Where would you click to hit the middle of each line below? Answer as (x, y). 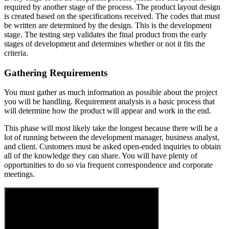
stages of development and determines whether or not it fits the (105, 43)
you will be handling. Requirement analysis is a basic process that (109, 102)
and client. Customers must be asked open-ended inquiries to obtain (112, 147)
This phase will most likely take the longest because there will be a (111, 128)
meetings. (19, 174)
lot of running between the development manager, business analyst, (112, 138)
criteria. (16, 53)
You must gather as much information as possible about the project (111, 93)
